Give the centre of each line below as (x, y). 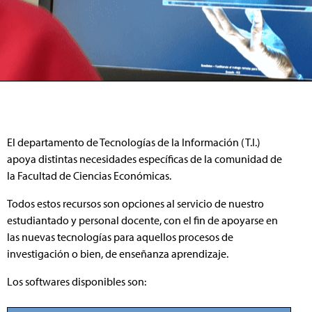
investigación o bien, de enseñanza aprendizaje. (118, 253)
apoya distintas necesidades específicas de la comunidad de (145, 159)
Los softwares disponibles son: (77, 281)
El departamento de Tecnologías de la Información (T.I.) (134, 142)
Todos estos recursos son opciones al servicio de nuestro (135, 203)
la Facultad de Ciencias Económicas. (89, 175)
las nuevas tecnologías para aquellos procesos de (120, 237)
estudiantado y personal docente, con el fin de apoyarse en (142, 220)
